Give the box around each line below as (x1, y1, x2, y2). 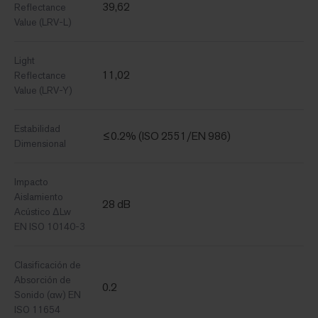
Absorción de (14, 273, 71, 287)
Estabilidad (14, 122, 60, 136)
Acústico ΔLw (14, 205, 71, 219)
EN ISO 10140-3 (14, 220, 85, 234)
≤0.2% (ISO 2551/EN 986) (102, 128, 231, 144)
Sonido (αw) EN (14, 288, 81, 302)
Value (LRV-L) (14, 16, 72, 29)
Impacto (14, 175, 48, 189)
